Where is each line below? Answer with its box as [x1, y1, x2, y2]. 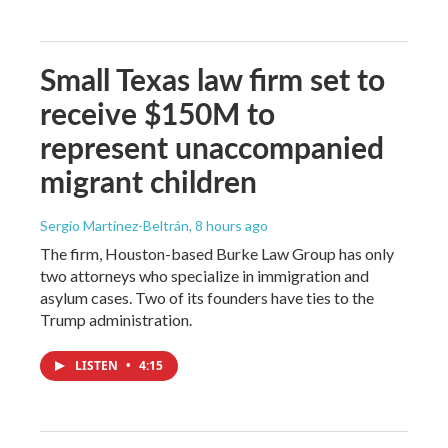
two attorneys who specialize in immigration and [40, 265, 369, 285]
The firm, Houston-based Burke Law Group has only [40, 243, 394, 263]
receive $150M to [40, 91, 275, 134]
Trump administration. [40, 309, 192, 329]
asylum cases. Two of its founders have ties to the [40, 287, 374, 307]
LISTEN [75, 356, 121, 374]
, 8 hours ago [189, 216, 268, 234]
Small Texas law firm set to [40, 57, 385, 100]
